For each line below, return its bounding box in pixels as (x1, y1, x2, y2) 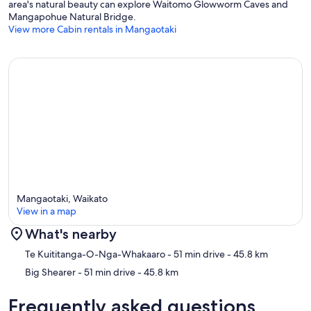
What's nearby (25, 226, 117, 243)
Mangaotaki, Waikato (17, 192, 108, 205)
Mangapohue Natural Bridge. (8, 10, 136, 24)
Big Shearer (25, 266, 76, 279)
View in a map (17, 205, 76, 218)
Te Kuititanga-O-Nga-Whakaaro (25, 248, 165, 261)
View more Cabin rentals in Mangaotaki (8, 23, 176, 36)
